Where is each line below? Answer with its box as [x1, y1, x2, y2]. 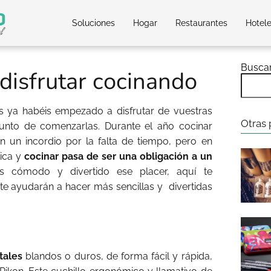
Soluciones [72, 18, 115, 28]
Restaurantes [175, 18, 227, 28]
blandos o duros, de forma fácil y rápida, [22, 250, 212, 262]
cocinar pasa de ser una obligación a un [24, 151, 212, 162]
